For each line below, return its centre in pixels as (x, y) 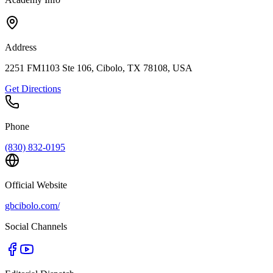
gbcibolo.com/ (32, 206)
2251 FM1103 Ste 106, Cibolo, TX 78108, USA (99, 68)
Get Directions (33, 89)
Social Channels (36, 227)
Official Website (36, 185)
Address (21, 48)
